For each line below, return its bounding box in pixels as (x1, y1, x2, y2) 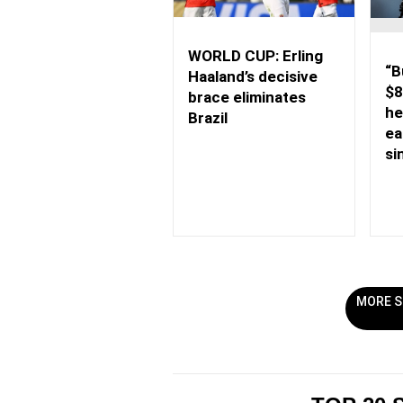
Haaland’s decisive (188, 67, 318, 86)
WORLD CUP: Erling (188, 47, 323, 66)
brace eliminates (188, 88, 306, 107)
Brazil (188, 109, 228, 128)
